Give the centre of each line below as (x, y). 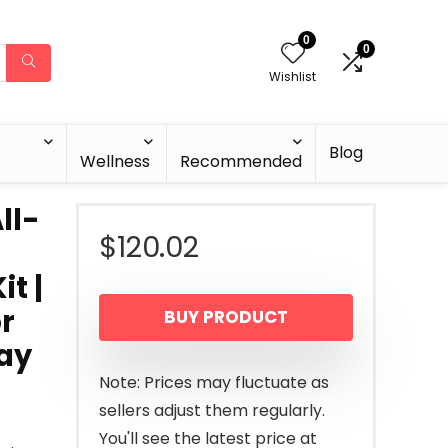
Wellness (115, 161)
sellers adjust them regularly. (212, 410)
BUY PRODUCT (226, 317)
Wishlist (292, 76)
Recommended (241, 161)
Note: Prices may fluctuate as (214, 382)
